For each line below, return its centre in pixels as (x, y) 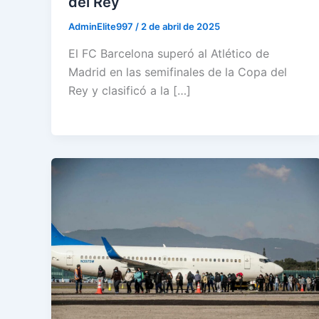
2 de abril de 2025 (181, 27)
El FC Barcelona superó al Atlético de (169, 53)
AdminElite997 (102, 27)
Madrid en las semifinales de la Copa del (178, 72)
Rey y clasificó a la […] (130, 90)
